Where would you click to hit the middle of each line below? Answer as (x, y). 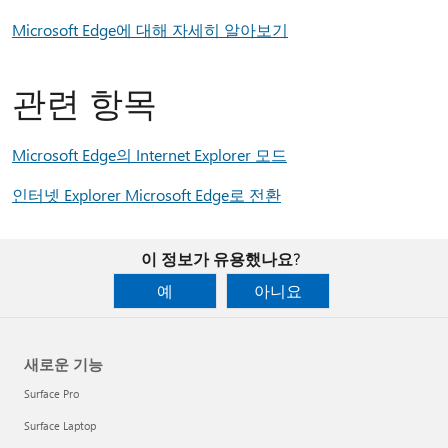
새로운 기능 (63, 364)
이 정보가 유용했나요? (220, 258)
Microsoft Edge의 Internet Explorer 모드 (149, 154)
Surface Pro (51, 393)
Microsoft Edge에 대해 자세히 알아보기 (150, 29)
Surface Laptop (60, 425)
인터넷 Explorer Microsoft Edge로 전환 (146, 194)
